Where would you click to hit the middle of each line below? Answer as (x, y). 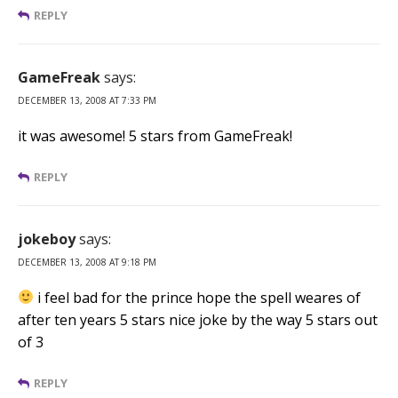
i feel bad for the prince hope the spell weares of (198, 297)
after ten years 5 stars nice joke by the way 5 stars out (198, 319)
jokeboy (47, 239)
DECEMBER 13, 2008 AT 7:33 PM (87, 100)
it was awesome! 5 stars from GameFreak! (155, 135)
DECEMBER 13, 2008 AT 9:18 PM (87, 262)
